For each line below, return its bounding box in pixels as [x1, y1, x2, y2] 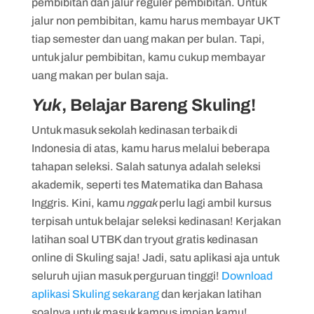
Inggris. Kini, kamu [31, 196, 127, 209]
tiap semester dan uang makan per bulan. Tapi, [31, 32, 265, 45]
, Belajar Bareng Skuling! [61, 95, 256, 114]
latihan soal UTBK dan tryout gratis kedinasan [31, 233, 258, 245]
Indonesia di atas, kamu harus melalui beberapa [31, 142, 270, 154]
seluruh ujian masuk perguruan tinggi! [31, 269, 221, 282]
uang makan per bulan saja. [31, 69, 171, 81]
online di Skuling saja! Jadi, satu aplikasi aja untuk [31, 251, 279, 264]
